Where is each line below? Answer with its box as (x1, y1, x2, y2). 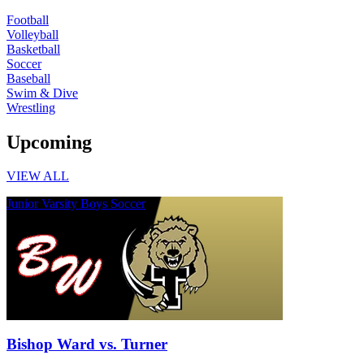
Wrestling (6, 100, 55, 115)
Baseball (6, 71, 50, 85)
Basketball (6, 41, 60, 56)
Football (6, 12, 49, 27)
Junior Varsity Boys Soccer (6, 197, 145, 211)
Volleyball (6, 27, 58, 41)
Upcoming (6, 131, 92, 153)
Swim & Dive (6, 85, 78, 100)
